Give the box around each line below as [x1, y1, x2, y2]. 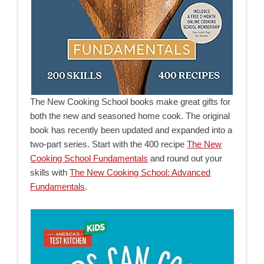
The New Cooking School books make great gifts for [30, 96, 231, 107]
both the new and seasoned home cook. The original [30, 110, 230, 121]
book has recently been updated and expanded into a [30, 124, 233, 135]
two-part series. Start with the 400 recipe [30, 138, 187, 149]
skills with [30, 167, 70, 177]
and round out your [148, 153, 223, 163]
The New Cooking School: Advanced [70, 167, 211, 177]
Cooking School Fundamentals [30, 153, 148, 163]
